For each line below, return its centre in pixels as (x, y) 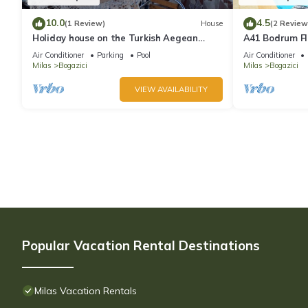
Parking (110, 55)
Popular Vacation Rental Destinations (141, 245)
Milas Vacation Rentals (86, 290)
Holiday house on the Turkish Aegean (115, 37)
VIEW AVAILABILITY (171, 89)
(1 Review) (85, 24)
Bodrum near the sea (80, 50)
